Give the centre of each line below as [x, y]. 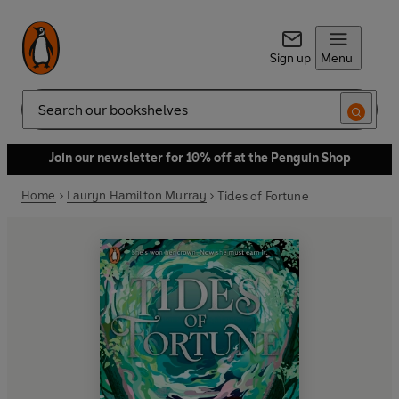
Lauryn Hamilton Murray [137, 195]
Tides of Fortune [263, 196]
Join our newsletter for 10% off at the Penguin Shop [199, 158]
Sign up [290, 58]
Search [41, 117]
